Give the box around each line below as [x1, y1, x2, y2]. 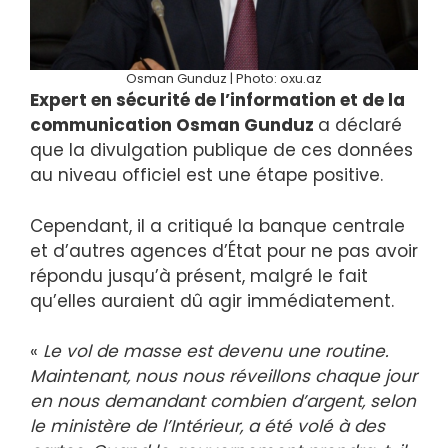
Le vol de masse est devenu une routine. [43, 339, 389, 364]
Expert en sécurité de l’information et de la [30, 88, 405, 113]
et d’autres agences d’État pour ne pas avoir [30, 238, 418, 263]
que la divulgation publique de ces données [30, 138, 413, 163]
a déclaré [318, 113, 402, 138]
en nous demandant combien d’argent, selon [30, 389, 416, 414]
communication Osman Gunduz [30, 113, 318, 138]
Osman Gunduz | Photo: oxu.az [126, 69, 322, 89]
